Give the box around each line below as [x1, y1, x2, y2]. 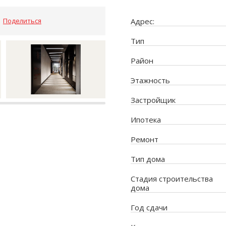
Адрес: [131, 16, 154, 26]
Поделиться [3, 16, 41, 25]
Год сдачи [131, 202, 167, 212]
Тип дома [131, 153, 165, 164]
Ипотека [131, 114, 161, 125]
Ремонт [131, 134, 158, 144]
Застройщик [131, 94, 176, 105]
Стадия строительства [131, 173, 213, 184]
